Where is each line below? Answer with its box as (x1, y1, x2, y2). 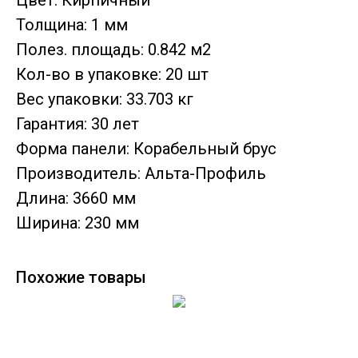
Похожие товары (16, 268, 146, 288)
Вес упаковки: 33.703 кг (16, 89, 193, 109)
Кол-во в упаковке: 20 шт (16, 65, 209, 85)
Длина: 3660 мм (16, 189, 136, 209)
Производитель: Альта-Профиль (16, 164, 266, 184)
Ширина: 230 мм (16, 213, 139, 233)
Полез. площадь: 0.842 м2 (16, 40, 211, 60)
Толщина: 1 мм (16, 15, 128, 35)
